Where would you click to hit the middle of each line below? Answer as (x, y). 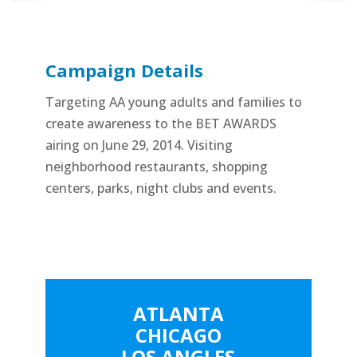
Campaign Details (124, 70)
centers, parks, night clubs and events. (161, 188)
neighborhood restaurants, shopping (156, 167)
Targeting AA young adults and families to (173, 102)
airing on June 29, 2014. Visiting (139, 145)
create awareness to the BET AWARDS (161, 124)
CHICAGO (178, 335)
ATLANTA (178, 314)
